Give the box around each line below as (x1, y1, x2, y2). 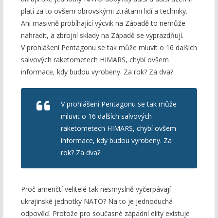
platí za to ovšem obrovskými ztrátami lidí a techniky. (20, 6, 187, 16)
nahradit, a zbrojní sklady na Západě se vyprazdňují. (20, 30, 183, 40)
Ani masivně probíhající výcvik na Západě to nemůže (20, 18, 185, 28)
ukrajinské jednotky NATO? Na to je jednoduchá (20, 196, 173, 206)
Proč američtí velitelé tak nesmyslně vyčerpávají (20, 184, 171, 194)
